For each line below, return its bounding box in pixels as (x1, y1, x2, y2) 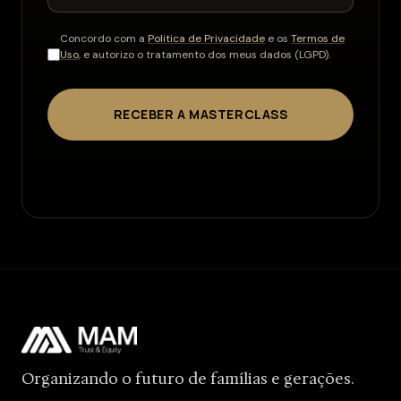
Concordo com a (60, 31, 148, 46)
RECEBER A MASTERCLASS (113, 106, 288, 123)
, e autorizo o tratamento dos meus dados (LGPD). (79, 47, 330, 62)
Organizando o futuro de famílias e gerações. (21, 369, 354, 388)
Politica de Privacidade (148, 31, 265, 46)
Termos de (291, 31, 345, 46)
